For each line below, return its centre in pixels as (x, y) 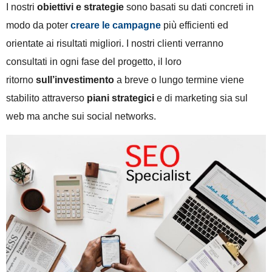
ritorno (21, 80)
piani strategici (121, 98)
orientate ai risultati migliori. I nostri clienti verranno (115, 44)
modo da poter (38, 25)
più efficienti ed (195, 25)
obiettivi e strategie (80, 7)
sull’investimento (75, 80)
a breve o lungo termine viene (179, 80)
